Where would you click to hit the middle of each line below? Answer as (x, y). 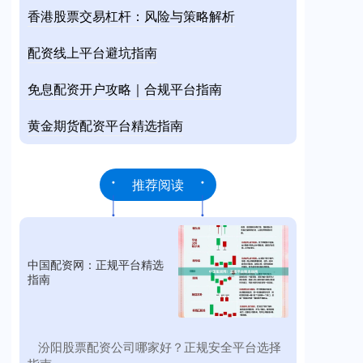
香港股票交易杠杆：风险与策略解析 (131, 16)
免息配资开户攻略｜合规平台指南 (125, 89)
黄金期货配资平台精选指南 (105, 125)
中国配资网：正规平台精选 (96, 264)
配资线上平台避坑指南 (92, 52)
